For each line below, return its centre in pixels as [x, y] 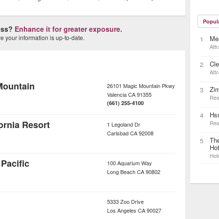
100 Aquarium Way [130, 163]
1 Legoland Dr [124, 124]
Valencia [117, 94]
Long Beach [121, 171]
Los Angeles [122, 210]
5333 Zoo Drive [125, 201]
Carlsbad [118, 133]
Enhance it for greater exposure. [68, 29]
